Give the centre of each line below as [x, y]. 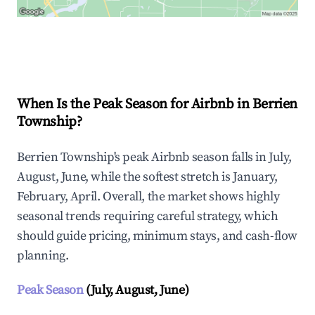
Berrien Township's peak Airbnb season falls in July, [154, 157]
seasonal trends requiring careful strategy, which [148, 217]
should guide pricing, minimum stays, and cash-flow [157, 236]
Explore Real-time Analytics [112, 47]
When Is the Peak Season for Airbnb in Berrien [157, 105]
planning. [43, 256]
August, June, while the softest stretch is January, [147, 177]
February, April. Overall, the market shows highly [148, 197]
